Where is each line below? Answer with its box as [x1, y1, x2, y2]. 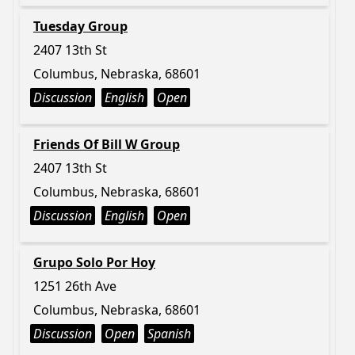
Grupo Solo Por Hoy [33, 254, 155, 271]
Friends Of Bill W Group [33, 136, 180, 153]
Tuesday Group [33, 17, 128, 35]
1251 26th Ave [33, 277, 116, 295]
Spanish [147, 325, 191, 342]
